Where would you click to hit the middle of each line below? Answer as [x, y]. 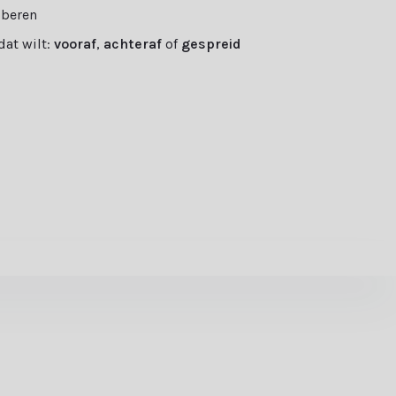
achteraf [133, 44]
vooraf [76, 44]
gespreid [212, 44]
